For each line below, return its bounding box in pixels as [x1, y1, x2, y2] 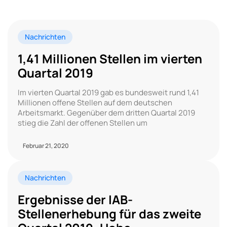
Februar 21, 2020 [23, 141, 69, 150]
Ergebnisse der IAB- [18, 191, 133, 208]
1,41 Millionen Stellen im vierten [18, 50, 202, 67]
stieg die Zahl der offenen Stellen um [18, 117, 147, 128]
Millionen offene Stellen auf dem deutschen [18, 97, 172, 108]
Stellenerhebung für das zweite [18, 205, 201, 222]
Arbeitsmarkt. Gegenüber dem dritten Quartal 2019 [18, 107, 195, 118]
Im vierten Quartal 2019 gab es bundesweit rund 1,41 [18, 87, 199, 98]
